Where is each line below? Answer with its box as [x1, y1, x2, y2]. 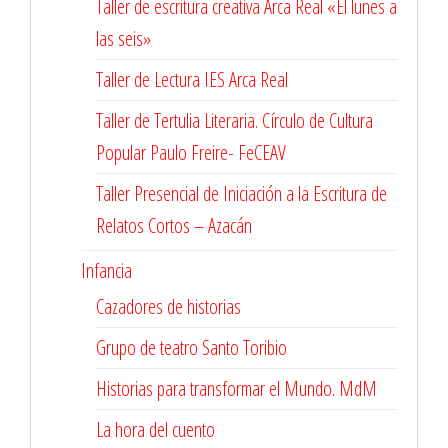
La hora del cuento [96, 416, 215, 443]
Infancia [81, 257, 132, 284]
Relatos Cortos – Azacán [96, 212, 252, 239]
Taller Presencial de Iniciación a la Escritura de [96, 180, 387, 207]
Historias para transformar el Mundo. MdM [96, 375, 377, 402]
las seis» [96, 25, 151, 52]
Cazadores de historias [96, 293, 241, 320]
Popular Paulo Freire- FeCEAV [96, 139, 286, 166]
